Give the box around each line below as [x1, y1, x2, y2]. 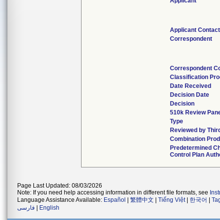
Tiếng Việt [158, 196, 185, 203]
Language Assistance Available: [17, 196, 104, 203]
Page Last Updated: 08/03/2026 [17, 182, 102, 189]
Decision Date [170, 91, 210, 98]
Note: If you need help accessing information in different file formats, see [17, 189, 210, 196]
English [39, 204, 59, 211]
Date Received [170, 82, 212, 89]
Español [104, 196, 126, 203]
